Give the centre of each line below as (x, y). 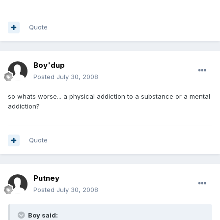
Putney (46, 178)
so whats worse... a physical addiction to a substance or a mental (109, 96)
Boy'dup (49, 65)
